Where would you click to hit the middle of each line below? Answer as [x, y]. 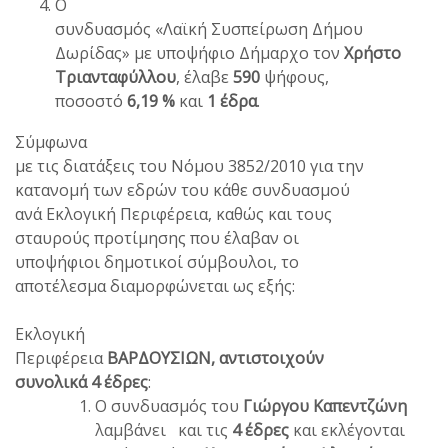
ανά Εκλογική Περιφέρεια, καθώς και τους [173, 213]
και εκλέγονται [349, 429]
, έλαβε [204, 76]
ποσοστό [91, 100]
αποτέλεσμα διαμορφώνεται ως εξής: [155, 285]
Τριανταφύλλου [115, 76]
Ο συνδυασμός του [169, 405]
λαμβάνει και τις [163, 429]
